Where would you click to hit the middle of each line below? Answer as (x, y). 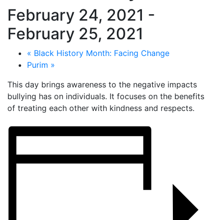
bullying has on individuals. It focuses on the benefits (106, 96)
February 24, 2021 (76, 15)
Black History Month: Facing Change (100, 53)
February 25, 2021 (75, 34)
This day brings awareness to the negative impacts (102, 85)
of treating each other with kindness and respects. (101, 108)
